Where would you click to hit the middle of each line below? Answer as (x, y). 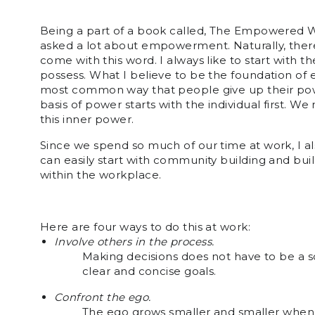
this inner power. (87, 119)
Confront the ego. (103, 297)
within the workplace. (101, 175)
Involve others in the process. (134, 242)
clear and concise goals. (149, 271)
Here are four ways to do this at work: (146, 227)
